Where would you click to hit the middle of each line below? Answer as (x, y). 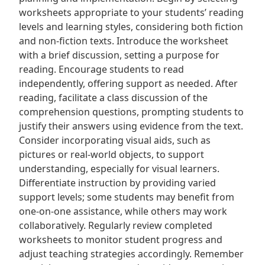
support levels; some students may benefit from (127, 197)
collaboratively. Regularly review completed (116, 225)
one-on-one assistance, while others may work (123, 211)
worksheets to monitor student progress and (121, 240)
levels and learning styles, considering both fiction (131, 27)
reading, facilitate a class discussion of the (113, 98)
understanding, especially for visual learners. (119, 169)
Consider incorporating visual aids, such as (115, 140)
